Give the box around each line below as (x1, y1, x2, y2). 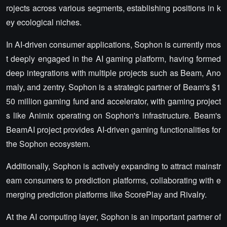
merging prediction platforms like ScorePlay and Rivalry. (6, 188, 207, 200)
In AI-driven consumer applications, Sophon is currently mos (6, 39, 221, 50)
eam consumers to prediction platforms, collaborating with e (6, 174, 221, 186)
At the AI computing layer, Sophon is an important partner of (6, 211, 221, 222)
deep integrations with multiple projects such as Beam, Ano (6, 67, 221, 79)
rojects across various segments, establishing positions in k (6, 2, 221, 14)
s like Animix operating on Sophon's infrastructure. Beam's (6, 109, 221, 121)
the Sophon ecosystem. (6, 138, 90, 149)
